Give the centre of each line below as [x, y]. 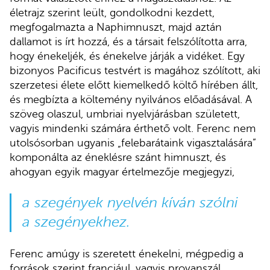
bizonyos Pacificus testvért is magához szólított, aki [135, 71]
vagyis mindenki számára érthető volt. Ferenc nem [133, 129]
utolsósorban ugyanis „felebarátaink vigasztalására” [133, 143]
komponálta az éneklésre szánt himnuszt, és [118, 158]
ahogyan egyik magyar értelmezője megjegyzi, [122, 172]
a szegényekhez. [76, 222]
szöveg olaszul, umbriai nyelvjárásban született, [125, 114]
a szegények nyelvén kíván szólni [130, 203]
